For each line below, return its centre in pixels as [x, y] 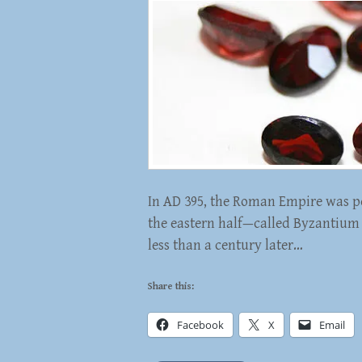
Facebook [200, 324]
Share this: [171, 286]
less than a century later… [225, 245]
